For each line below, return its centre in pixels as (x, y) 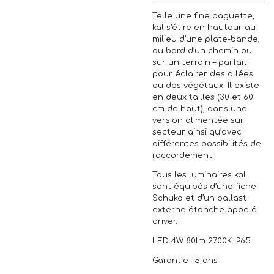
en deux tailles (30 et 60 (203, 97)
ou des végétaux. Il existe (206, 85)
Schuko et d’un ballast (199, 198)
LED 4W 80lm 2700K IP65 (202, 241)
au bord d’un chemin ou (202, 50)
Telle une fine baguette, (203, 16)
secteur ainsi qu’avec (197, 132)
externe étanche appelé (205, 209)
